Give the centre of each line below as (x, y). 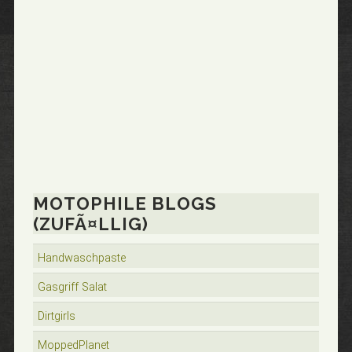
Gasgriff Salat (72, 287)
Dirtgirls (56, 316)
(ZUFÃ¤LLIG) (90, 224)
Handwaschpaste (81, 258)
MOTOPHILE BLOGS (125, 203)
